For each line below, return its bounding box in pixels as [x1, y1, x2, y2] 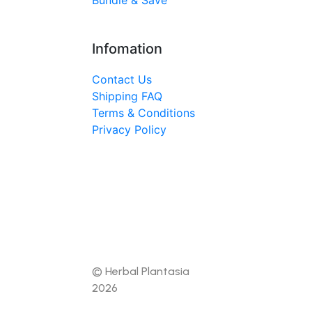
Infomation [92, 40, 162, 57]
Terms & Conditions [92, 106, 195, 120]
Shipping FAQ [92, 89, 162, 103]
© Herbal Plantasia [92, 265, 189, 278]
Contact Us [92, 72, 152, 86]
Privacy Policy [92, 123, 166, 136]
